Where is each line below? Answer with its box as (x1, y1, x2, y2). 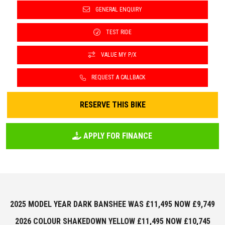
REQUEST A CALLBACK (90, 73, 145, 81)
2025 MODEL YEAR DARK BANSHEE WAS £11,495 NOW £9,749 (10, 199, 215, 209)
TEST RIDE (104, 28, 132, 36)
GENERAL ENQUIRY (94, 6, 142, 13)
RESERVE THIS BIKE (79, 99, 146, 109)
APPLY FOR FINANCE (81, 131, 153, 141)
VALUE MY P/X (99, 51, 137, 58)
